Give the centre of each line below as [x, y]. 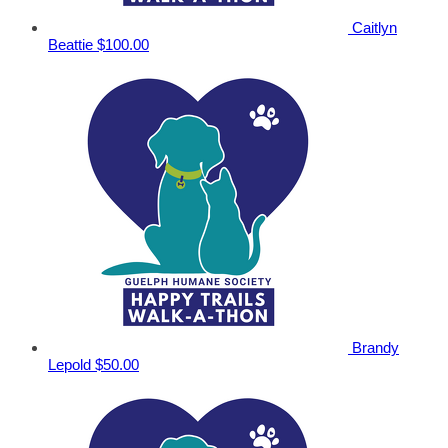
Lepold [71, 365]
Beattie [72, 45]
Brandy [375, 348]
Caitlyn [374, 28]
